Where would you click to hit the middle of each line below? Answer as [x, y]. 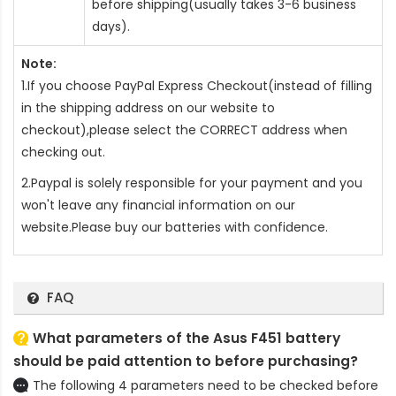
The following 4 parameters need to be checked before [206, 385]
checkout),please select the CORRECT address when [184, 129]
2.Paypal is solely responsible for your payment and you [192, 183]
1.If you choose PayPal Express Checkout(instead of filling [197, 85]
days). [111, 26]
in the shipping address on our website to [148, 107]
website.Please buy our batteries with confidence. [175, 227]
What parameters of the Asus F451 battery [187, 338]
